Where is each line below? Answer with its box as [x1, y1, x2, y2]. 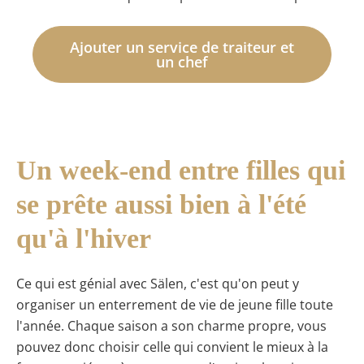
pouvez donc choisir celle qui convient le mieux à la [16, 337, 328, 356]
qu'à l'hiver [16, 223, 151, 254]
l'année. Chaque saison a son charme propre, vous [16, 316, 327, 335]
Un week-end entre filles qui [16, 155, 345, 186]
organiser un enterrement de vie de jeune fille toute [16, 295, 333, 314]
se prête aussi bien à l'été [16, 189, 306, 220]
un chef [156, 51, 208, 71]
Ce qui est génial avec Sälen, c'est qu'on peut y [16, 274, 299, 292]
